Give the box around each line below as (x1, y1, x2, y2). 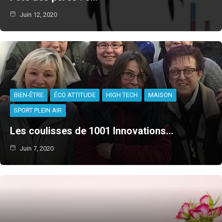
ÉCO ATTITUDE (54, 91, 96, 99)
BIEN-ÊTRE (14, 91, 44, 99)
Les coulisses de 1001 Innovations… (10, 125, 173, 137)
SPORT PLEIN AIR (14, 107, 62, 114)
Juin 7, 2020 (18, 145, 54, 153)
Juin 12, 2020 (18, 11, 57, 19)
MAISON (148, 91, 172, 99)
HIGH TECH (106, 91, 138, 99)
